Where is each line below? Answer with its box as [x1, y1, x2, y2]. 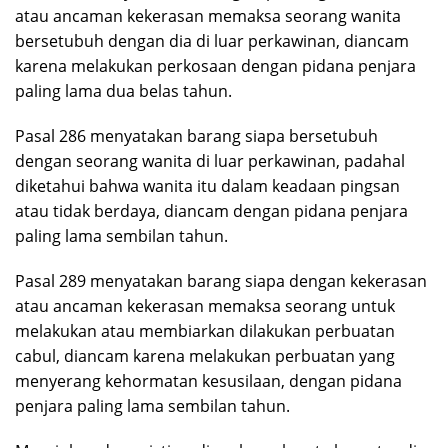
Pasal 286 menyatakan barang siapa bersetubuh [15, 125, 378, 148]
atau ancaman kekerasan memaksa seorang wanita [15, 5, 401, 28]
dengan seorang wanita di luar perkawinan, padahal [15, 150, 405, 173]
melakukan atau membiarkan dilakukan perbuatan [15, 320, 395, 343]
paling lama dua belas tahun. [15, 80, 232, 103]
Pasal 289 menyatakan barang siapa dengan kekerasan [15, 270, 427, 293]
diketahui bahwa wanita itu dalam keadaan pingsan [15, 175, 400, 198]
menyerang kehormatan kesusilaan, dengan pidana [15, 370, 402, 393]
